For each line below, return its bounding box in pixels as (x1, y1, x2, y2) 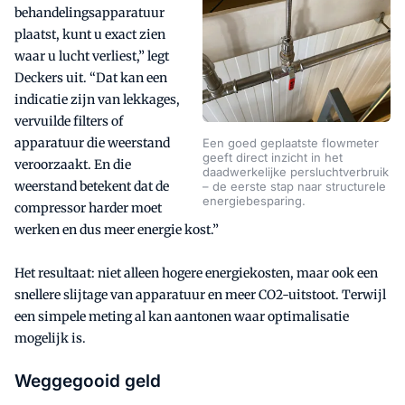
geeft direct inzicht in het (202, 150, 343, 165)
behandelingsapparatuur (14, 4, 165, 21)
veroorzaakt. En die (14, 155, 131, 173)
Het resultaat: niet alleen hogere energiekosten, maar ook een (14, 264, 378, 281)
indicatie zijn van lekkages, (14, 90, 180, 108)
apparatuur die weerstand (14, 134, 170, 151)
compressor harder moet (14, 199, 162, 216)
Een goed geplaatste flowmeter (202, 136, 379, 151)
